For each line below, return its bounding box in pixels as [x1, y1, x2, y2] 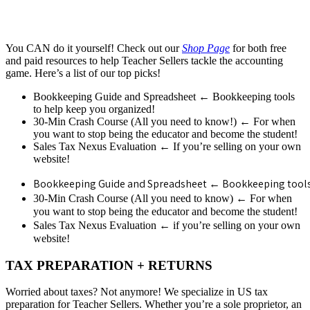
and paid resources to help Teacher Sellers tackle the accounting [6, 54, 283, 66]
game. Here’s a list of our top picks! [6, 66, 161, 79]
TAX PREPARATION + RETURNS [6, 257, 212, 273]
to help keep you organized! [33, 102, 155, 115]
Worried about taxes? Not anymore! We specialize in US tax [6, 286, 268, 298]
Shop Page [182, 42, 230, 54]
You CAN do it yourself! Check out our [6, 42, 182, 54]
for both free [232, 42, 286, 54]
